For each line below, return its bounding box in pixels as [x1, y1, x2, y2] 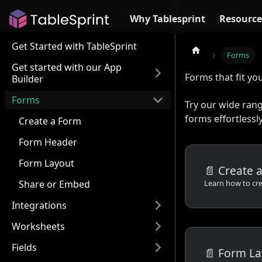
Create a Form [19, 115, 81, 127]
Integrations [12, 199, 67, 212]
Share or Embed [19, 178, 90, 191]
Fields [12, 241, 37, 254]
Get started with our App [12, 61, 122, 74]
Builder [12, 73, 43, 85]
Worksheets [12, 220, 65, 233]
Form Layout [19, 157, 74, 170]
